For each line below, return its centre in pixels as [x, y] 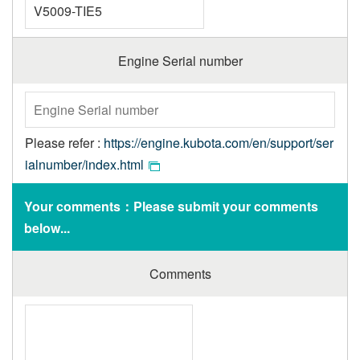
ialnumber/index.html [84, 164]
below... [47, 228]
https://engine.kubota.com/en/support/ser [219, 143]
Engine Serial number [180, 61]
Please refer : [64, 143]
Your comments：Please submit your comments [171, 206]
